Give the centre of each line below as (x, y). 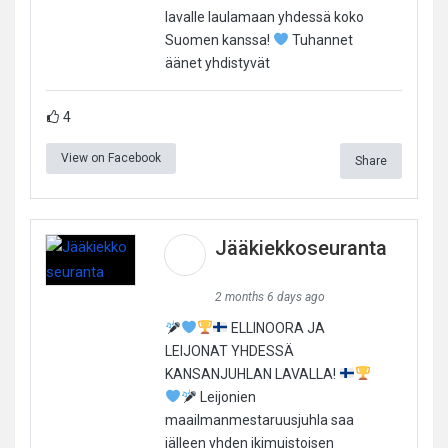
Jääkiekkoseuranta (300, 247)
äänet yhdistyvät (217, 62)
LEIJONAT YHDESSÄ (229, 350)
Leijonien (226, 396)
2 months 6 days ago (269, 296)
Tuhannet (320, 39)
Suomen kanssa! (218, 39)
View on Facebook (111, 157)
